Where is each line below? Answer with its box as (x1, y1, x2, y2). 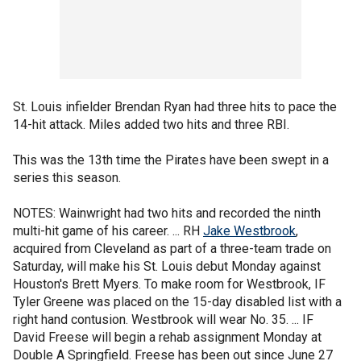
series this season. (13, 170, 121, 185)
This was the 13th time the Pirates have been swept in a (13, 152, 329, 168)
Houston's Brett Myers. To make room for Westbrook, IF (13, 276, 326, 292)
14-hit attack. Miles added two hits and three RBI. (13, 117, 289, 132)
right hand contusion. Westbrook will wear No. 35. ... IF (13, 312, 313, 327)
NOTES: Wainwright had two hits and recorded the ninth (13, 205, 321, 221)
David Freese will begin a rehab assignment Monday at (13, 330, 322, 345)
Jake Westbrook (203, 223, 296, 239)
